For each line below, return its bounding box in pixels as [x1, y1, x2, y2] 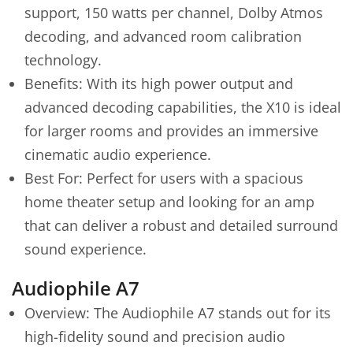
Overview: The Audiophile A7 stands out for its [24, 303, 331, 322]
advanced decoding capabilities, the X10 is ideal [24, 98, 341, 117]
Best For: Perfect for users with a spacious [24, 169, 303, 188]
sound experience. [24, 240, 147, 258]
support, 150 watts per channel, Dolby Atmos [24, 3, 323, 22]
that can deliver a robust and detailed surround [24, 216, 338, 235]
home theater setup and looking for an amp [24, 192, 314, 211]
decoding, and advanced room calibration [24, 27, 302, 46]
